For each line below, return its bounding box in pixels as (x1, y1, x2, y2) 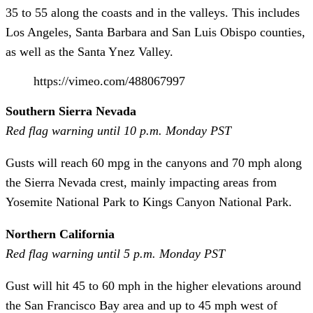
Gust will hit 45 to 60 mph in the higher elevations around (6, 278, 301, 293)
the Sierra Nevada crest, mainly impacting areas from (6, 175, 277, 189)
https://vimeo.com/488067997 (34, 73, 185, 88)
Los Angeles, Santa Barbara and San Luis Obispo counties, (6, 24, 305, 39)
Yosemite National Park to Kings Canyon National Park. (6, 194, 292, 209)
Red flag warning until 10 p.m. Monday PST (6, 123, 231, 138)
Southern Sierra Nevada (6, 103, 136, 118)
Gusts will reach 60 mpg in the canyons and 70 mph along (6, 155, 302, 170)
